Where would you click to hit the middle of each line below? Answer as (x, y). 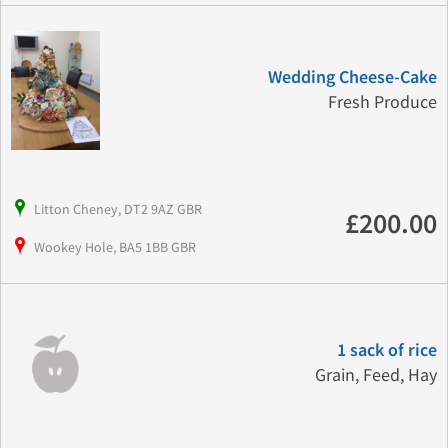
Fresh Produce (382, 103)
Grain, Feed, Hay (375, 375)
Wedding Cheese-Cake (352, 78)
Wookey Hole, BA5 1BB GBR (115, 247)
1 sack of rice (386, 350)
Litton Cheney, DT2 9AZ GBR (118, 209)
